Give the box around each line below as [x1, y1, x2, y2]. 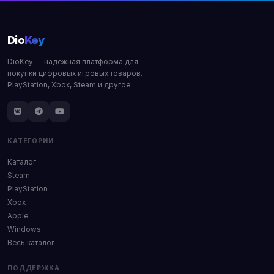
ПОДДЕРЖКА [7, 264, 60, 272]
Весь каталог [7, 239, 54, 247]
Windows [7, 225, 41, 234]
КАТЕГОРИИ [7, 137, 54, 145]
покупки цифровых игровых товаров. [7, 69, 143, 78]
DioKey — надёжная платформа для [7, 57, 138, 66]
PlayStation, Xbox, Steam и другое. [7, 81, 132, 89]
